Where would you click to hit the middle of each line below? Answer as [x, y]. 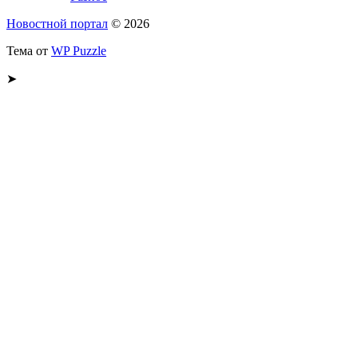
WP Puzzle [79, 51]
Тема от [29, 51]
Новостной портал [57, 24]
